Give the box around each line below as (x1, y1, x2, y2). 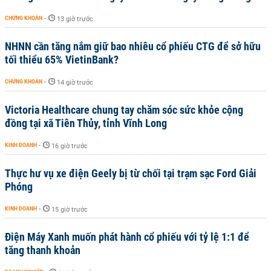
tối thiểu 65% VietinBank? (5, 53, 119, 66)
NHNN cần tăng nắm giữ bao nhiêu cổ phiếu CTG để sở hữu (5, 40, 261, 53)
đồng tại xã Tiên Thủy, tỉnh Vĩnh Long (5, 117, 167, 129)
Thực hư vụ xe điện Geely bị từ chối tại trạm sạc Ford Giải (5, 167, 256, 180)
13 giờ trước (57, 15, 93, 23)
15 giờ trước (51, 206, 88, 214)
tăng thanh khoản (5, 244, 80, 256)
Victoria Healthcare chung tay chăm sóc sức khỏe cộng (5, 103, 243, 116)
